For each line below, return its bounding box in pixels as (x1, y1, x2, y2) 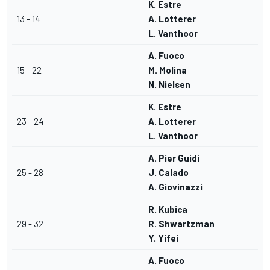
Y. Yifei (148, 233, 178, 244)
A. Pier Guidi (148, 152, 199, 164)
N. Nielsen (148, 79, 190, 90)
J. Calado (148, 167, 189, 178)
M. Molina (148, 64, 187, 76)
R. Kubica (148, 204, 187, 215)
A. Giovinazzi (148, 181, 202, 193)
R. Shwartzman (148, 218, 215, 230)
